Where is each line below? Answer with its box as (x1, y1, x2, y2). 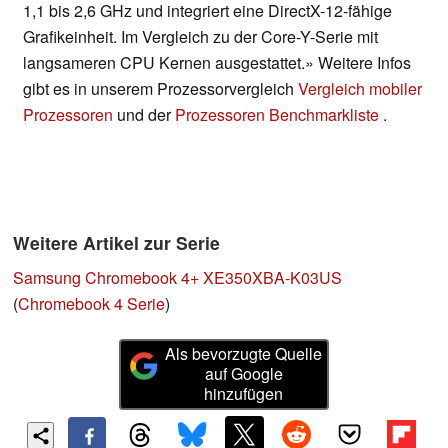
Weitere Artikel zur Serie (13, 230, 220, 256)
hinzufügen (204, 382, 284, 406)
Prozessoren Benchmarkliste (175, 103, 383, 127)
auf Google (204, 362, 283, 386)
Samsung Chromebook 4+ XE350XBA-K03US (13, 266, 342, 290)
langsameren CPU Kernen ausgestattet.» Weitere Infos (23, 51, 411, 75)
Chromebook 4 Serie (18, 292, 165, 316)
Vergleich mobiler (298, 77, 422, 101)
